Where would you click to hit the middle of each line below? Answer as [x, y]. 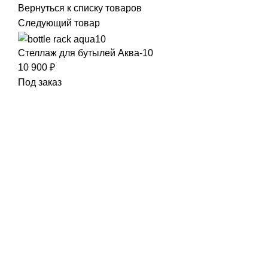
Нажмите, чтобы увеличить [78, 129]
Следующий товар [59, 23]
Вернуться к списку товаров [80, 8]
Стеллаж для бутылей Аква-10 [86, 53]
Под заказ [40, 82]
